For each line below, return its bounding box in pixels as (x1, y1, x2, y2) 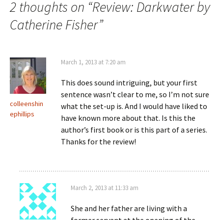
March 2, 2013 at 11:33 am (71, 184, 138, 192)
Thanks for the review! (61, 137, 136, 146)
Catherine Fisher (10, 16, 98, 33)
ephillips (10, 110, 34, 118)
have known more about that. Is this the (61, 113, 195, 123)
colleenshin (10, 99, 43, 108)
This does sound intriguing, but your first (61, 78, 197, 87)
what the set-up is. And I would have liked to (61, 101, 207, 111)
